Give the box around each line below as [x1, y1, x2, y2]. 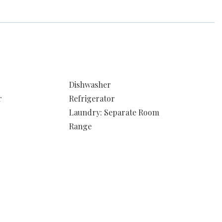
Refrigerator [68, 93, 115, 104]
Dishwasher [68, 79, 111, 90]
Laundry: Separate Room [68, 107, 159, 117]
